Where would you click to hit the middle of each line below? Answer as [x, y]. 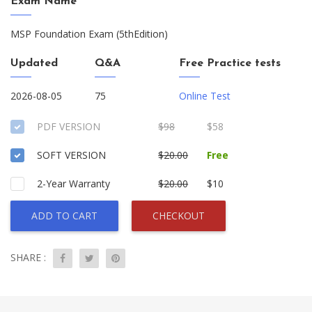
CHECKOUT [179, 216]
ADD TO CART [64, 216]
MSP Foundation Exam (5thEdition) [89, 34]
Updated [34, 63]
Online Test [205, 96]
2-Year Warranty [73, 184]
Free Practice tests [230, 63]
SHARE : [28, 257]
